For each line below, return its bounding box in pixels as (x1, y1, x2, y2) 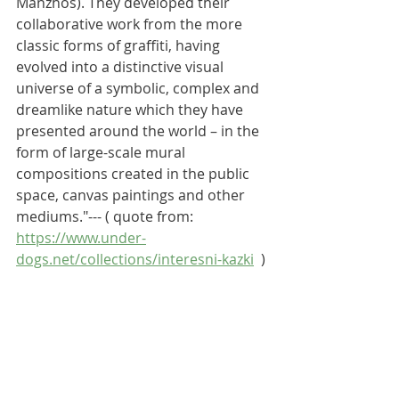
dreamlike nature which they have (16, 100, 247, 119)
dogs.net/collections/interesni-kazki (16, 249, 254, 269)
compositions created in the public (16, 164, 253, 183)
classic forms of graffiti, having (16, 36, 224, 55)
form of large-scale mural (16, 142, 189, 162)
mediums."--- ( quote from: (16, 207, 197, 226)
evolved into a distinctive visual (16, 57, 227, 77)
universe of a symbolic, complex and (16, 78, 263, 98)
